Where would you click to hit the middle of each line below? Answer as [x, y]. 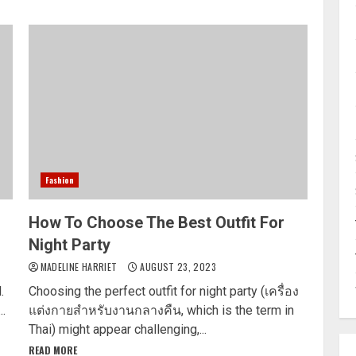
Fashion [60, 180]
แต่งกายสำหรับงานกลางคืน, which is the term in [161, 310]
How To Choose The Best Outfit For [156, 222]
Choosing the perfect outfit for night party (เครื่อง [163, 291]
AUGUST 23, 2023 [177, 266]
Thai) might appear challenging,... [117, 329]
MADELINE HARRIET [80, 266]
